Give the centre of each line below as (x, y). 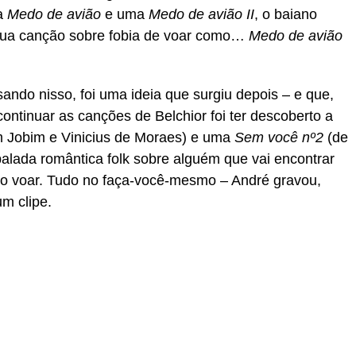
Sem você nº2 (279, 137)
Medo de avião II (201, 14)
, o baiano (286, 14)
